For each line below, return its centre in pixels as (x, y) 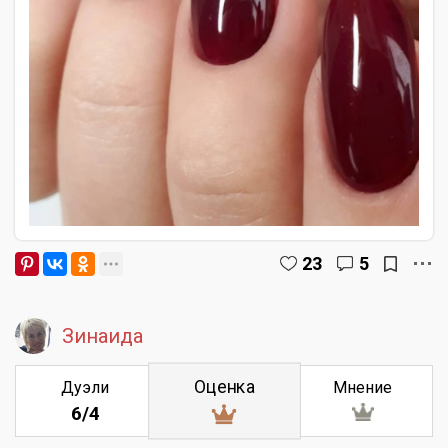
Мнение (363, 387)
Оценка (224, 387)
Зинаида (102, 335)
